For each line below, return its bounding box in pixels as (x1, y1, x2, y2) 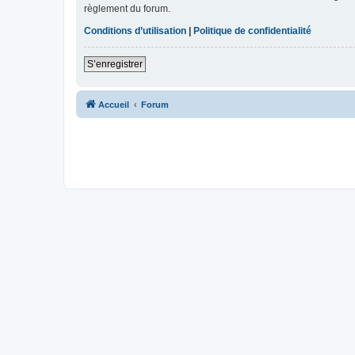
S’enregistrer (87, 59, 143, 71)
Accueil (98, 100, 129, 110)
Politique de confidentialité (193, 25, 311, 37)
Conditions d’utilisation (84, 25, 186, 37)
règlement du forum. (84, 3, 170, 15)
